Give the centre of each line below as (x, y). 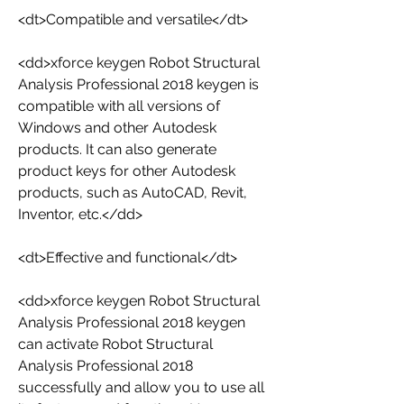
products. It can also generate (117, 149)
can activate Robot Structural (115, 344)
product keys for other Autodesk (127, 171)
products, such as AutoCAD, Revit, (133, 193)
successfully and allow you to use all (141, 387)
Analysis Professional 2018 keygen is (138, 84)
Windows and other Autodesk (117, 128)
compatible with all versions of (119, 106)
